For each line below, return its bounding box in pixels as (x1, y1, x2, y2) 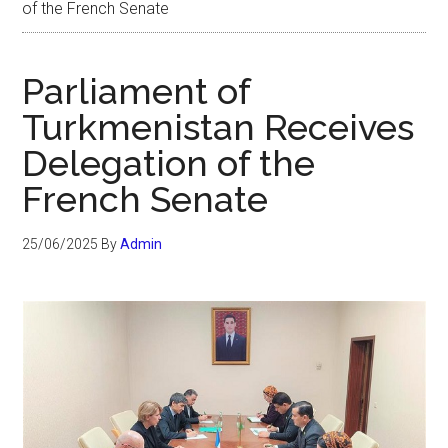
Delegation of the (22, 142, 316, 184)
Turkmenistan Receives (22, 106, 415, 148)
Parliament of (22, 70, 251, 112)
